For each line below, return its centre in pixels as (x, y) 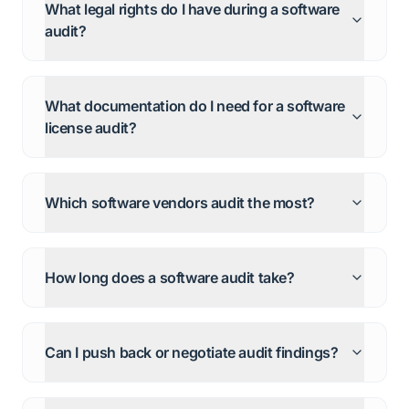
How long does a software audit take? (170, 278)
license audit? (91, 128)
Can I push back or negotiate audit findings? (192, 352)
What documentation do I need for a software (195, 106)
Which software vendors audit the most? (180, 203)
